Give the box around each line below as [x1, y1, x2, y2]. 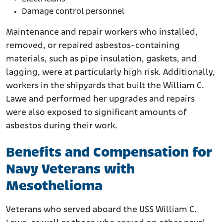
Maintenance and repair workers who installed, [6, 28, 198, 38]
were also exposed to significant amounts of [6, 108, 187, 118]
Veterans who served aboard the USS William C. [6, 205, 197, 215]
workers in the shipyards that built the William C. [6, 81, 204, 91]
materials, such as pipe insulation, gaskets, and [6, 55, 197, 64]
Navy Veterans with [6, 163, 135, 177]
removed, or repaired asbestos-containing [6, 41, 180, 51]
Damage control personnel [22, 7, 124, 16]
